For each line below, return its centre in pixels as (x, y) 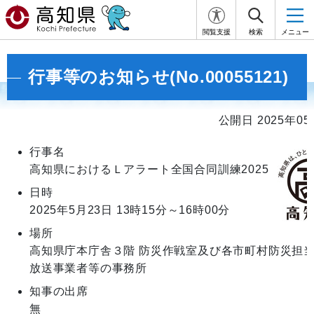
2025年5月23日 (71, 210)
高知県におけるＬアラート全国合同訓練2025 (149, 169)
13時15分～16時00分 (173, 210)
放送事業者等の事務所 (88, 268)
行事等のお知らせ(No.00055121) (158, 77)
